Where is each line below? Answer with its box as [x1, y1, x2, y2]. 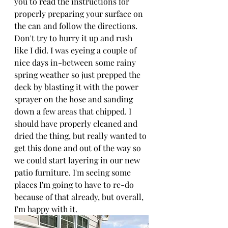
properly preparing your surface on [14, 8, 145, 19]
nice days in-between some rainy [14, 57, 138, 68]
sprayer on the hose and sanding [14, 94, 135, 104]
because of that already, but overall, [14, 191, 146, 202]
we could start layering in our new [14, 155, 142, 165]
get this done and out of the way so [14, 142, 143, 153]
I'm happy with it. [14, 204, 77, 214]
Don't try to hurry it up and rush [14, 33, 134, 43]
